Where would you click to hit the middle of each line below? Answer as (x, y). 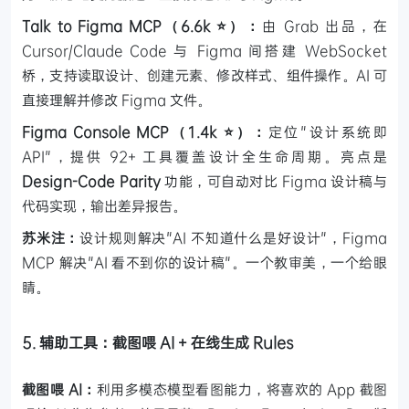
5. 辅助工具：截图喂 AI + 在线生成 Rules (158, 341)
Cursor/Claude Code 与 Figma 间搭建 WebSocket (204, 50)
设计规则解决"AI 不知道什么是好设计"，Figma (234, 237)
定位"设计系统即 (328, 131)
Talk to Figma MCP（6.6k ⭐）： (142, 25)
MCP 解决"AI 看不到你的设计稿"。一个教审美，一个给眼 (204, 262)
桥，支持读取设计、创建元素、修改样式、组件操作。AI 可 (204, 74)
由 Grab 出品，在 (325, 25)
